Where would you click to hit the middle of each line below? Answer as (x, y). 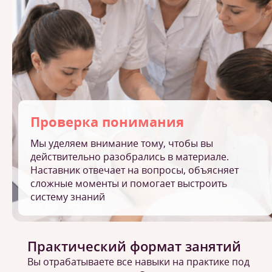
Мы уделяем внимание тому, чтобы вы (122, 143)
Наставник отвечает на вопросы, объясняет (134, 170)
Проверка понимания (107, 121)
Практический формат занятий (134, 246)
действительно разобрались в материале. (130, 157)
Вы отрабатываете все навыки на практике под (138, 262)
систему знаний (68, 197)
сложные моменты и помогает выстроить (129, 183)
